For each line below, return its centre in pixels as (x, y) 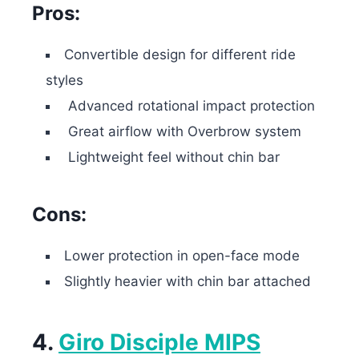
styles (65, 80)
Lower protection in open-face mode (182, 255)
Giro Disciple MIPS (159, 343)
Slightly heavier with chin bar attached (188, 281)
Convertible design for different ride (180, 54)
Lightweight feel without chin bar (172, 157)
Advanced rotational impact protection (190, 105)
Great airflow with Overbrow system (183, 131)
